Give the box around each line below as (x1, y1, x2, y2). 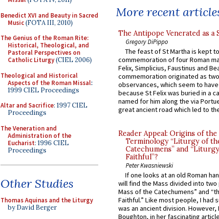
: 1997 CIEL (54, 101, 88, 109)
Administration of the (8, 131, 71, 140)
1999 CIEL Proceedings (8, 86, 79, 94)
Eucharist (8, 138, 35, 147)
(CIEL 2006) (54, 56, 92, 64)
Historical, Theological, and (8, 41, 89, 49)
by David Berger (8, 203, 57, 212)
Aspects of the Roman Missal (8, 78, 91, 87)
